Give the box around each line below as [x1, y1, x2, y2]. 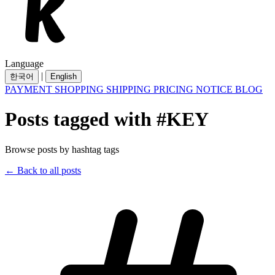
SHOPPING [55, 84, 106, 95]
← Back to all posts [5, 165, 81, 176]
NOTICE [196, 84, 235, 95]
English [50, 72, 77, 81]
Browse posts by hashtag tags [5, 144, 119, 155]
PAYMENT [5, 84, 55, 95]
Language [5, 58, 44, 69]
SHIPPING [106, 84, 153, 95]
